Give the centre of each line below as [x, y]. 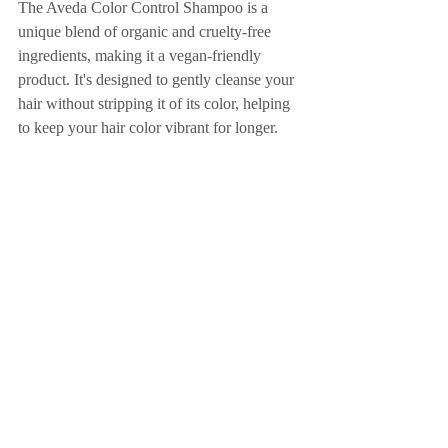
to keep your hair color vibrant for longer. [148, 127]
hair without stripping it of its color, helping [156, 103]
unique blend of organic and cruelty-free [146, 31]
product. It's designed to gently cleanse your [158, 79]
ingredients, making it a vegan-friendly [141, 55]
